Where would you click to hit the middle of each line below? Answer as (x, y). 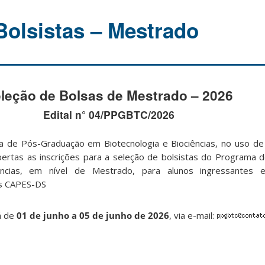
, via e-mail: (193, 215)
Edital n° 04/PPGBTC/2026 (109, 115)
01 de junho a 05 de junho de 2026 (93, 215)
